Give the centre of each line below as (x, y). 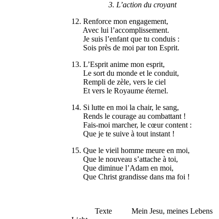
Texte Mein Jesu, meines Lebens (142, 211)
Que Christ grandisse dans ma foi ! (131, 177)
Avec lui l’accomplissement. (120, 30)
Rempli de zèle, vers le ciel (119, 82)
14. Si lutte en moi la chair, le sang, (125, 108)
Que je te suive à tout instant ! (123, 134)
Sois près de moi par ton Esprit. (126, 48)
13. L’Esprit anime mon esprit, (118, 65)
